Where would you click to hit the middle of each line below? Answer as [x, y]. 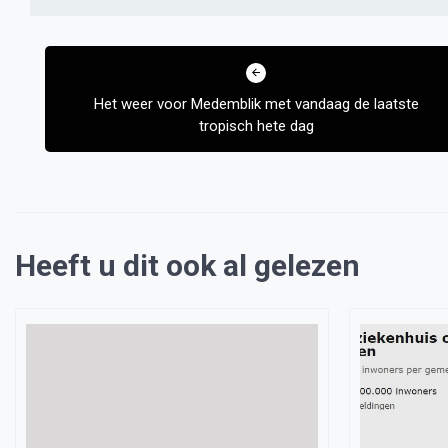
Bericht [65, 46]
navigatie [75, 79]
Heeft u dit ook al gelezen [187, 265]
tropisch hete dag [256, 126]
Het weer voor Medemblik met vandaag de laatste [256, 104]
